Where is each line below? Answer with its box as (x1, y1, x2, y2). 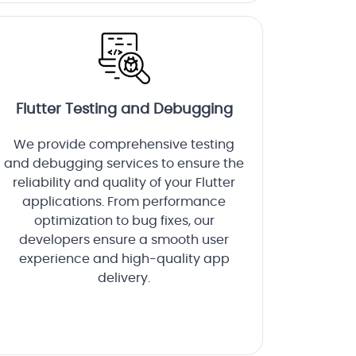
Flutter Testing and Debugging (15, 103, 233, 118)
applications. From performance (22, 195, 226, 209)
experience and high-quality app (18, 253, 230, 266)
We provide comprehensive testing (14, 138, 234, 152)
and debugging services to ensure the (4, 157, 244, 171)
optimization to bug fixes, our (33, 215, 215, 228)
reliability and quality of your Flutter (13, 176, 235, 190)
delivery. (98, 272, 150, 285)
